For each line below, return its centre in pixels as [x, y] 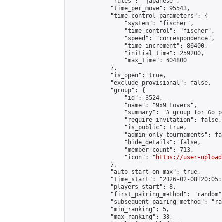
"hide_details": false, [135, 142]
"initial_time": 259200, [137, 53]
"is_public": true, [128, 127]
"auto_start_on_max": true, [135, 172]
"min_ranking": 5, [119, 209]
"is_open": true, [117, 75]
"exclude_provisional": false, [140, 83]
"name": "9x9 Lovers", [133, 105]
